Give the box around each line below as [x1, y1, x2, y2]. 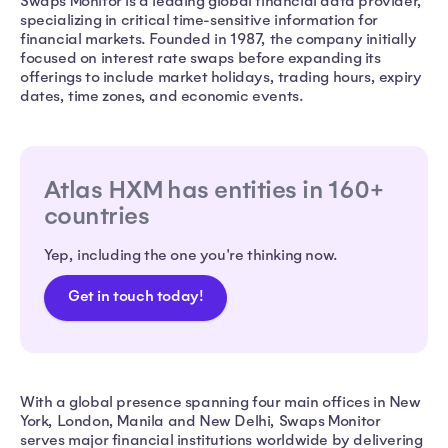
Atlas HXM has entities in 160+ [44, 174, 384, 206]
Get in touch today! [68, 287, 204, 306]
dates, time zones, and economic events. [20, 86, 311, 105]
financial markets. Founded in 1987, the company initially [20, 29, 417, 48]
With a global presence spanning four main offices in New [20, 392, 421, 411]
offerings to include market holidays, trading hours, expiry [20, 67, 422, 86]
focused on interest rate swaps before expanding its [20, 48, 381, 67]
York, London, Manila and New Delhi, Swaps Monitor [20, 411, 381, 430]
